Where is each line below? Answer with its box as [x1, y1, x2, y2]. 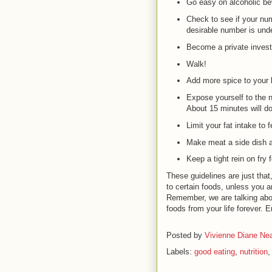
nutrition [240, 247, 268, 257]
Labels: [166, 247, 194, 257]
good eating [194, 247, 235, 257]
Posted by [166, 231, 205, 240]
